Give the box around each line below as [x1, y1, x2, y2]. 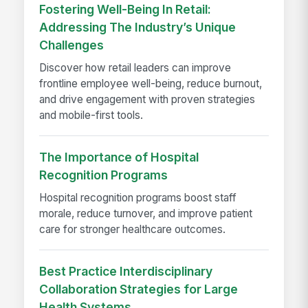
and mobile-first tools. [39, 109, 144, 122]
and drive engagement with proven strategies [39, 93, 256, 107]
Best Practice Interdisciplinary [39, 263, 213, 278]
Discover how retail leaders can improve [39, 61, 232, 75]
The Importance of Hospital [39, 149, 199, 164]
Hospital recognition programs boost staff [39, 191, 237, 205]
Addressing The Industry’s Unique [39, 19, 236, 34]
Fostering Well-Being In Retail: [39, 1, 212, 16]
